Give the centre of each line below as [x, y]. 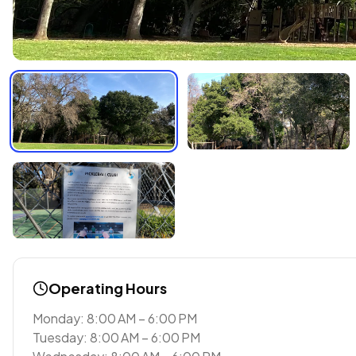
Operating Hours [108, 288]
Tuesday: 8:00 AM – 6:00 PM [116, 337]
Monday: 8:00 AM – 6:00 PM [115, 318]
